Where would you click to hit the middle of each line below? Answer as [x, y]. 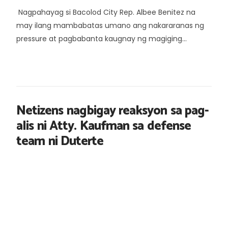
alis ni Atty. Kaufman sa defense [104, 126]
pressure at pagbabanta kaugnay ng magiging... [102, 38]
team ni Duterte [60, 141]
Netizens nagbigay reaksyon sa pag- [112, 111]
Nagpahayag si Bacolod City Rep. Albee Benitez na [106, 12]
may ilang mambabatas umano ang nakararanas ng [110, 25]
